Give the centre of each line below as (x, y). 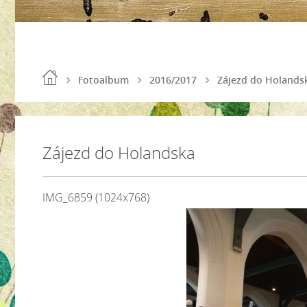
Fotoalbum (103, 80)
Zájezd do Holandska (119, 152)
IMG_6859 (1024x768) (96, 197)
